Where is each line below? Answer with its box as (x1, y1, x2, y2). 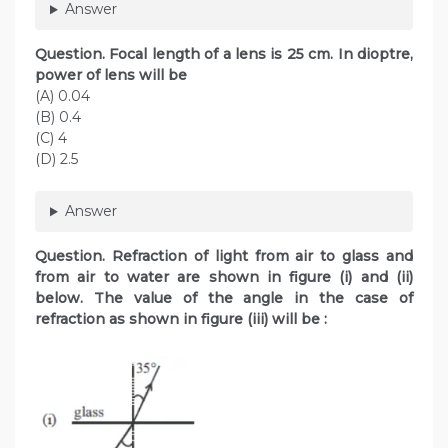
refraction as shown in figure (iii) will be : (35, 310, 327, 329)
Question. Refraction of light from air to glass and (35, 247, 413, 266)
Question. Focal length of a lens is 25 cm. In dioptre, (35, 45, 413, 64)
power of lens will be (35, 66, 187, 85)
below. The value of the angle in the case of (35, 289, 413, 308)
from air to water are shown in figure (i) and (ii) (35, 268, 413, 287)
